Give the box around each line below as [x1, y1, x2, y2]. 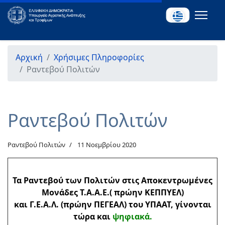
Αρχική [16, 52, 43, 63]
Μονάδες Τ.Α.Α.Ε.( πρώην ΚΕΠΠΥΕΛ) [41, 187, 184, 198]
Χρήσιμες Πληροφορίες [54, 52, 144, 63]
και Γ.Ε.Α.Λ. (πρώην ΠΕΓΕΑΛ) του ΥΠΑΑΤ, [14, 199, 175, 210]
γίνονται [175, 199, 211, 210]
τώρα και [73, 211, 113, 222]
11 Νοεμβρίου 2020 [77, 140, 136, 149]
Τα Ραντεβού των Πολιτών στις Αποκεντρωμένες [13, 175, 212, 186]
